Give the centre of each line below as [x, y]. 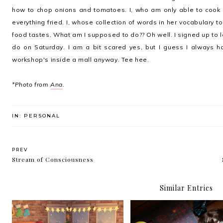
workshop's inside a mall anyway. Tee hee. [81, 59]
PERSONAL [42, 116]
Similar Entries [186, 188]
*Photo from [31, 84]
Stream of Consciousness [53, 159]
